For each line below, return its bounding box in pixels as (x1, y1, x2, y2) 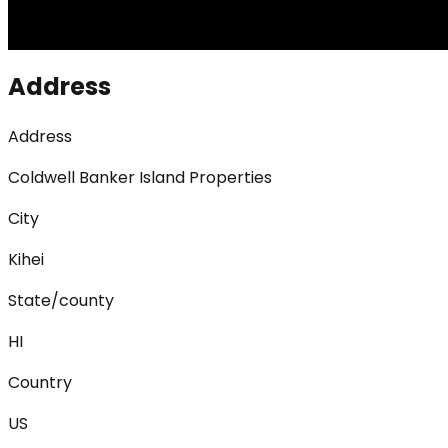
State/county (8, 289, 114, 313)
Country (8, 371, 72, 395)
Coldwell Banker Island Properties (8, 166, 272, 190)
